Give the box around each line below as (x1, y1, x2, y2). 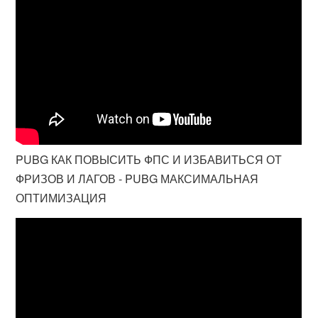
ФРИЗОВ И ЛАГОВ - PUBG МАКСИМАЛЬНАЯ (16, 170, 259, 187)
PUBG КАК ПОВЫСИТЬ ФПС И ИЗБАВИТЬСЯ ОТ (16, 151, 283, 168)
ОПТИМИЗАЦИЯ (16, 190, 107, 206)
